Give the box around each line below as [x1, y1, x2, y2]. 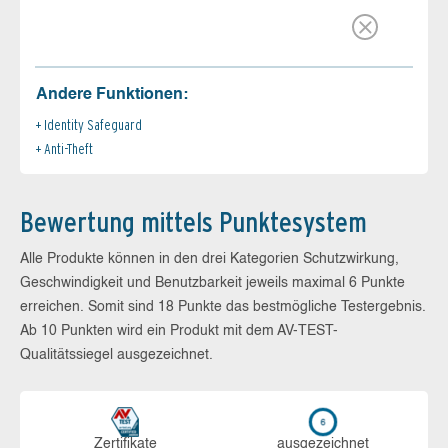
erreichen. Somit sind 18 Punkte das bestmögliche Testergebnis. [20, 299, 426, 314]
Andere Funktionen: [36, 86, 188, 103]
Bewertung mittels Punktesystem [20, 204, 367, 239]
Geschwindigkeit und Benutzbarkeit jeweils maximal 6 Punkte [20, 275, 405, 290]
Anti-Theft [44, 140, 93, 157]
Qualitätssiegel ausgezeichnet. [20, 347, 213, 362]
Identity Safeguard [44, 116, 142, 133]
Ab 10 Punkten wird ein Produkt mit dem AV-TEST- [20, 323, 338, 338]
